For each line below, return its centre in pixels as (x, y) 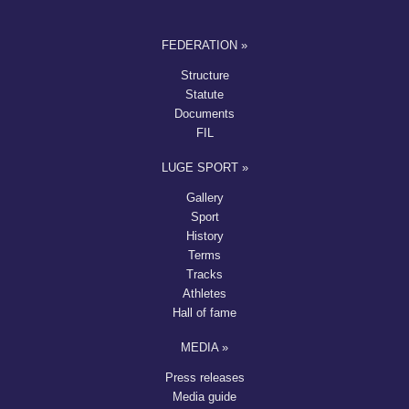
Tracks (204, 274)
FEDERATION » (204, 45)
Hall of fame (204, 312)
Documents (204, 113)
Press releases (204, 377)
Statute (204, 94)
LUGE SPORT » (204, 167)
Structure (204, 75)
